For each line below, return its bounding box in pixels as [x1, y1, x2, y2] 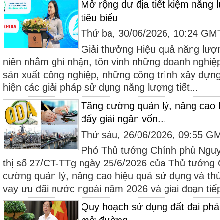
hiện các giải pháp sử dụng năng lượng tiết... [3, 82, 198, 93]
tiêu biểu [81, 12, 118, 23]
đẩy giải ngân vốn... [81, 113, 166, 124]
